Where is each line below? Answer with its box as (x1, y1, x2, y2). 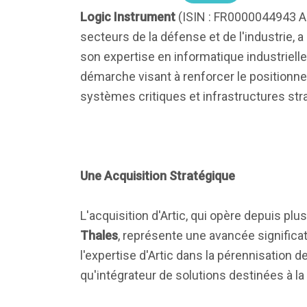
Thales (80, 228, 118, 243)
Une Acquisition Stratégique (80, 169, 235, 183)
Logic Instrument (80, 10, 175, 24)
